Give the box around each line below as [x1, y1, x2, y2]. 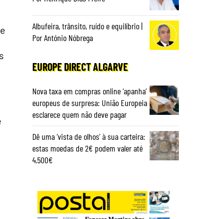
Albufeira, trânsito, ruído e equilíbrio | [32, 21, 143, 31]
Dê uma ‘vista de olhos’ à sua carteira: [32, 131, 145, 142]
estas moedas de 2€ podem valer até [32, 143, 143, 153]
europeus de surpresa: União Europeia [32, 97, 147, 108]
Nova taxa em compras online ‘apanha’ [32, 86, 147, 96]
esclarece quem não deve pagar [32, 109, 127, 120]
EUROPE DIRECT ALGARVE [32, 60, 128, 73]
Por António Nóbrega [32, 32, 93, 43]
